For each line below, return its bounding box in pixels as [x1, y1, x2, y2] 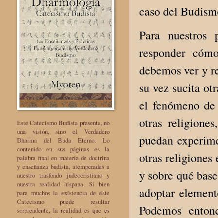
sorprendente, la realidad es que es [17, 205, 109, 215]
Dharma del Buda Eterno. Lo [17, 135, 109, 145]
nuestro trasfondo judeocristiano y [17, 170, 109, 180]
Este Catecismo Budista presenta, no [17, 118, 109, 127]
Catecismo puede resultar [17, 197, 109, 206]
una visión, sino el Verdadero [17, 127, 109, 136]
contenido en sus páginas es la [17, 144, 109, 153]
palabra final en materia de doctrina [17, 153, 109, 162]
